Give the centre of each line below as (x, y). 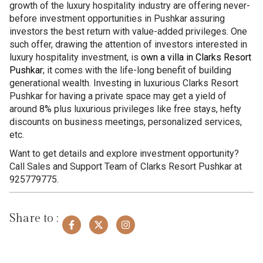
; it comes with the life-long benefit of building (137, 70)
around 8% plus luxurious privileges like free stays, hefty (125, 109)
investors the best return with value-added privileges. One (128, 31)
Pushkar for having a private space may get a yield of (118, 96)
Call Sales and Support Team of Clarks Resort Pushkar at (126, 166)
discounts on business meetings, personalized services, (126, 122)
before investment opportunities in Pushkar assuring (117, 18)
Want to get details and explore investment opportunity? (124, 153)
